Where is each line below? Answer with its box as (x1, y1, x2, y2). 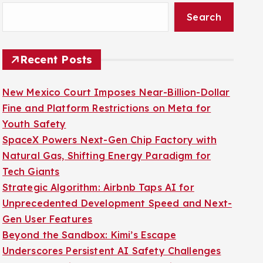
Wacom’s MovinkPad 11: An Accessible (2, 246, 187, 258)
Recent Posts (19, 38, 93, 52)
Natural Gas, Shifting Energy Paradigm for (2, 135, 211, 147)
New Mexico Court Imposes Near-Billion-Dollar (2, 72, 230, 83)
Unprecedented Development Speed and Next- (2, 183, 232, 194)
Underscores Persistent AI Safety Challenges (2, 230, 221, 242)
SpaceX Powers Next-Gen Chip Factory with (2, 119, 217, 131)
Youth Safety (2, 103, 66, 115)
